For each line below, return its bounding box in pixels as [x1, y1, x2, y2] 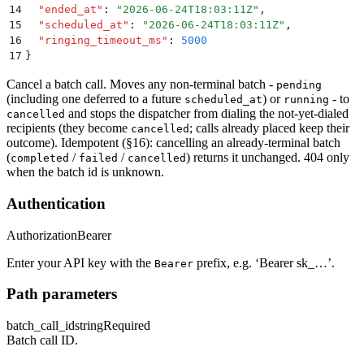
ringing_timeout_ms [45, 34, 162, 47]
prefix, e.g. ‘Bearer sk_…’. [193, 255, 335, 270]
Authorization [6, 227, 77, 242]
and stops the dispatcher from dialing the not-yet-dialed [65, 106, 349, 121]
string [75, 318, 103, 333]
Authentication [6, 194, 106, 212]
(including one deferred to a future [6, 92, 184, 106]
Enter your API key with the [6, 255, 154, 270]
